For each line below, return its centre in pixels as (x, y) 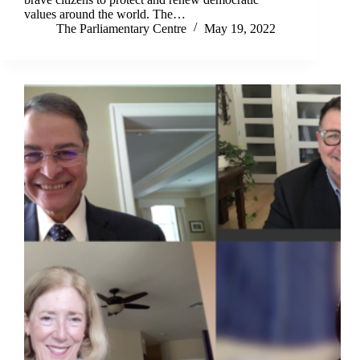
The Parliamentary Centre (121, 29)
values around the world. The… (105, 14)
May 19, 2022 (240, 29)
